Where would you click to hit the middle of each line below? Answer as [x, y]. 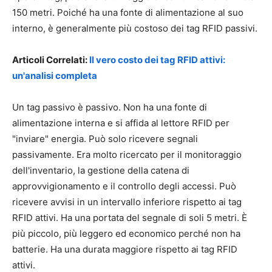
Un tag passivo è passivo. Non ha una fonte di [110, 107]
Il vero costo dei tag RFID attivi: [157, 59]
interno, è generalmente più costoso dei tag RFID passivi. [135, 28]
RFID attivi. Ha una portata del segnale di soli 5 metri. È [130, 217]
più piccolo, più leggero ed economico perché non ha [126, 233]
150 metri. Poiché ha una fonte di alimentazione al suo [128, 12]
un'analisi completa [55, 75]
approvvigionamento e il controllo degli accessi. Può [124, 186]
